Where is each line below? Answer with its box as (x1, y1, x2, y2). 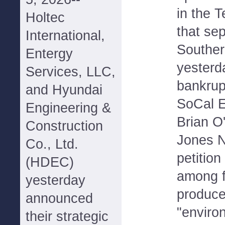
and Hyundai (26, 82, 102, 97)
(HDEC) (26, 155, 74, 170)
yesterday (26, 173, 85, 188)
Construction (26, 119, 103, 134)
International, (26, 28, 105, 43)
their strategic (26, 209, 108, 224)
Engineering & (26, 100, 111, 116)
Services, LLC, (26, 64, 116, 79)
